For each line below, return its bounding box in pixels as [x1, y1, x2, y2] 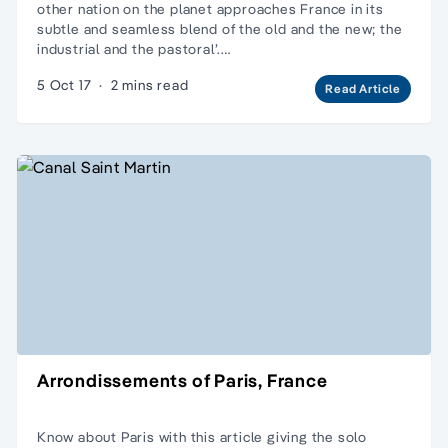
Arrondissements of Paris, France [37, 368, 328, 392]
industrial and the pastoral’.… [37, 39, 232, 58]
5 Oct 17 [37, 75, 92, 94]
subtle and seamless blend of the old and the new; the [37, 19, 403, 38]
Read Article [325, 80, 401, 96]
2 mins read [110, 75, 189, 94]
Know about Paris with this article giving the [37, 427, 338, 446]
